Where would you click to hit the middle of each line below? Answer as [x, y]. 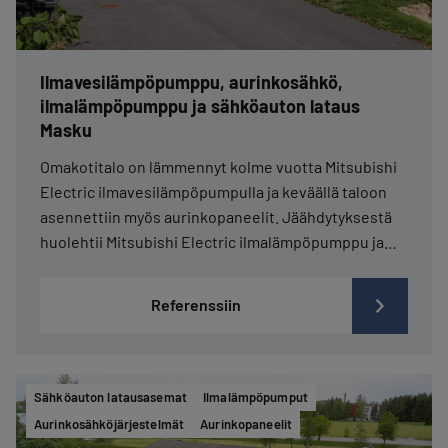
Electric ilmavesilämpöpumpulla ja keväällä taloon [213, 192]
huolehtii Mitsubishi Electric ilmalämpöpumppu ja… [218, 242]
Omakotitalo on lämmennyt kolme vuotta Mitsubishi [218, 167]
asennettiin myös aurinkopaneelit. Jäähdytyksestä [216, 217]
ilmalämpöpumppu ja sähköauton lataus [200, 106]
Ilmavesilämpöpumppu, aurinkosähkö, [191, 82]
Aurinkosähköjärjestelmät [109, 424]
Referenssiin [196, 305]
